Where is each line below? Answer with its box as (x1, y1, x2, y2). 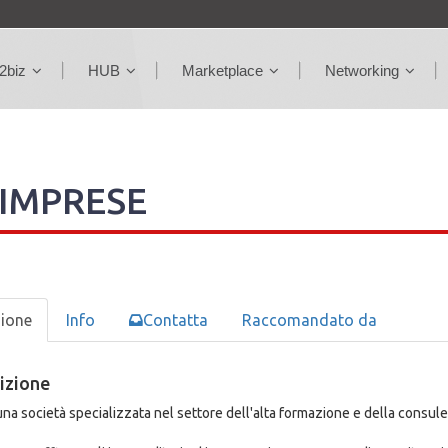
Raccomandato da (241, 311, 377, 329)
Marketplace (182, 62, 263, 79)
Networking (325, 62, 399, 79)
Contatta (142, 311, 208, 329)
